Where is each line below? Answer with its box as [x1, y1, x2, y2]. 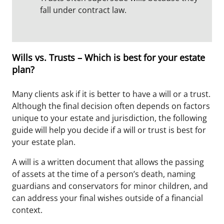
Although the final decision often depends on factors [12, 100, 210, 111]
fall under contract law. [40, 4, 126, 15]
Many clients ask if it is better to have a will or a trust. [12, 88, 210, 99]
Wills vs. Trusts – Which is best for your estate [12, 51, 205, 63]
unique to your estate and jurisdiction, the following [12, 112, 207, 123]
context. [12, 204, 42, 215]
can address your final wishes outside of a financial [12, 192, 203, 203]
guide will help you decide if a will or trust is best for [12, 124, 206, 135]
